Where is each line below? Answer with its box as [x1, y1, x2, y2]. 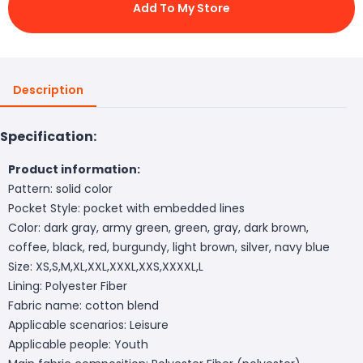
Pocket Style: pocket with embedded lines [8, 199, 245, 216]
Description [13, 81, 83, 98]
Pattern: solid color [8, 180, 113, 197]
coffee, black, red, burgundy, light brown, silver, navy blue [8, 238, 330, 255]
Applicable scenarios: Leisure [8, 316, 169, 333]
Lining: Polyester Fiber [8, 277, 127, 294]
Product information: [8, 160, 140, 177]
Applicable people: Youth [8, 335, 148, 352]
